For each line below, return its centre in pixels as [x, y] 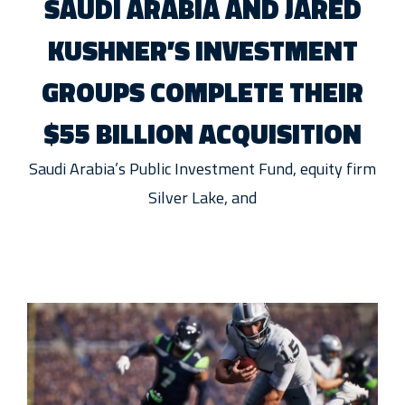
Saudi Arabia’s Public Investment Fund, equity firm [202, 169]
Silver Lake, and [202, 198]
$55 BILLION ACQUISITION [202, 134]
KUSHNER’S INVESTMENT [202, 51]
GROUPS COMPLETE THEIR [202, 93]
